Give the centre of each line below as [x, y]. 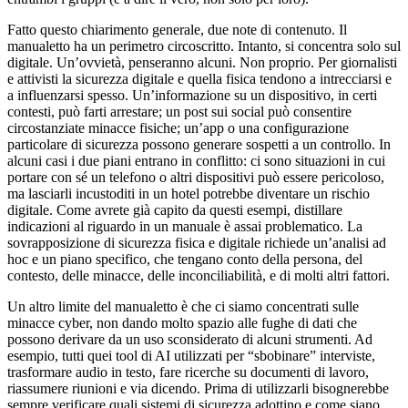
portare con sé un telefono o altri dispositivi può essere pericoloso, [196, 177]
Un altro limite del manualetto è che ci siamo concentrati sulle [183, 306]
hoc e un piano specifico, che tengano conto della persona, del [185, 259]
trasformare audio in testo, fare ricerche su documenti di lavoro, [188, 372]
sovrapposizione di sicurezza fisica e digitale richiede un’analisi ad [197, 242]
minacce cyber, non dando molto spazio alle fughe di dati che [182, 322]
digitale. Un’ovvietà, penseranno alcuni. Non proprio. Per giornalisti [202, 62]
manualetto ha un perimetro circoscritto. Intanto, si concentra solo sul [204, 46]
